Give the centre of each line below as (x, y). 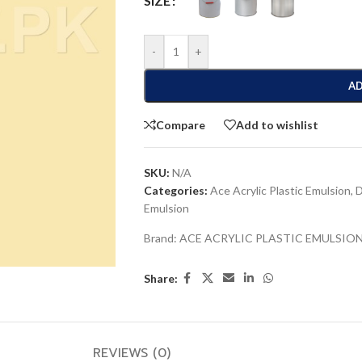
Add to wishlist (277, 124)
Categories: (175, 190)
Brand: (161, 238)
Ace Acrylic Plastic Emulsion (280, 190)
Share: (160, 278)
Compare (180, 124)
